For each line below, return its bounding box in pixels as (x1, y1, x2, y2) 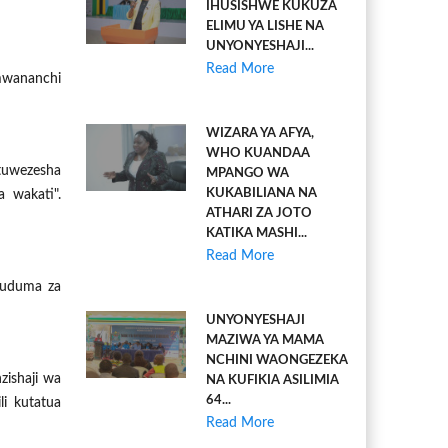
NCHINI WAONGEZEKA (206, 354, 348, 367)
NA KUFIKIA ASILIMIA (206, 374, 339, 387)
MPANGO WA (206, 167, 289, 180)
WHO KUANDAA (206, 147, 310, 160)
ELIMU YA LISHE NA (206, 20, 324, 33)
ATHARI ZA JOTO (206, 207, 312, 220)
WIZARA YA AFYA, (206, 127, 314, 140)
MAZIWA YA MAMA (206, 334, 324, 347)
